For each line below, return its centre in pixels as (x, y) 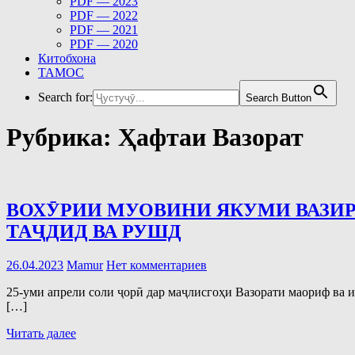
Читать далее (41, 333)
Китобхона (67, 58)
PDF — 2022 (104, 15)
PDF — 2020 (104, 44)
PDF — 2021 (104, 30)
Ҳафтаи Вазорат (211, 137)
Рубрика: (62, 137)
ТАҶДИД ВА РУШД (94, 231)
